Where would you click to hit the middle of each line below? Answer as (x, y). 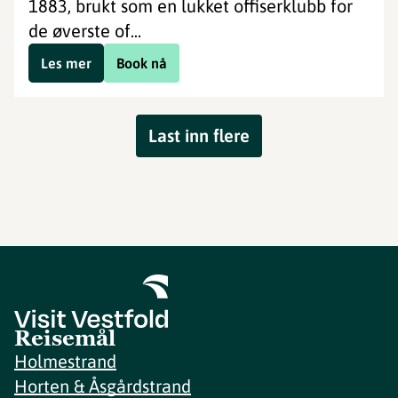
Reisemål (65, 338)
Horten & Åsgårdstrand (103, 386)
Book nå (142, 63)
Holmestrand (65, 361)
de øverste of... (85, 31)
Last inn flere (199, 135)
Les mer (66, 63)
